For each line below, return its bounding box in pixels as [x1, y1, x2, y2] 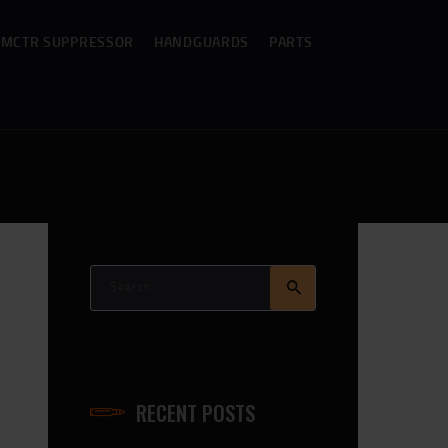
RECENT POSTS [136, 396, 256, 428]
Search [90, 264, 130, 284]
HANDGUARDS [154, 31, 250, 51]
